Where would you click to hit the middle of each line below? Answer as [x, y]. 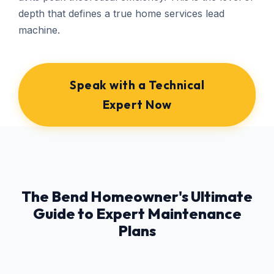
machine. [39, 30]
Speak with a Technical [137, 85]
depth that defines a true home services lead [121, 14]
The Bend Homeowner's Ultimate [137, 197]
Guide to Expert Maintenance [137, 214]
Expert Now [137, 105]
